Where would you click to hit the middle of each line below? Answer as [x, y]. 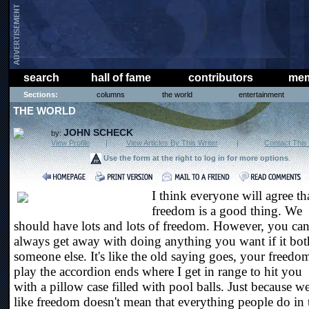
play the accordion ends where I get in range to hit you [158, 271]
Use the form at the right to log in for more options [196, 158]
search [41, 78]
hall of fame [121, 78]
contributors [220, 78]
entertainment [261, 94]
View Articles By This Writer [172, 143]
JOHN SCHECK [98, 132]
